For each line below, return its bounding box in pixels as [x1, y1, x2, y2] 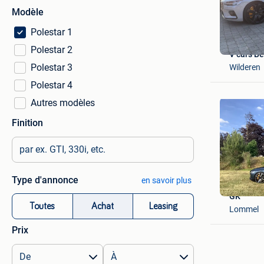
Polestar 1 [31, 27, 72, 38]
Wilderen [229, 62, 260, 72]
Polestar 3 [31, 62, 72, 73]
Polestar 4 [31, 80, 72, 91]
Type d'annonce [12, 174, 78, 186]
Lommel [229, 204, 259, 214]
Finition [12, 117, 43, 128]
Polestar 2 [31, 44, 72, 55]
